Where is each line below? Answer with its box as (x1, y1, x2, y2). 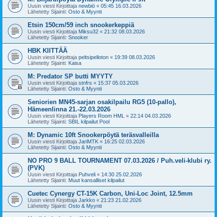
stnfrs (78, 79, 92, 86)
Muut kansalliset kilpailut (68, 177, 124, 183)
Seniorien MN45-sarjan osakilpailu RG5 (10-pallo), (28, 98, 176, 106)
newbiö (78, 2, 95, 9)
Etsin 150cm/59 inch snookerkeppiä (28, 21, 134, 29)
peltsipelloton (78, 54, 108, 60)
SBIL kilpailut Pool (68, 118, 109, 124)
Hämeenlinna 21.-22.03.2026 (28, 105, 110, 113)
